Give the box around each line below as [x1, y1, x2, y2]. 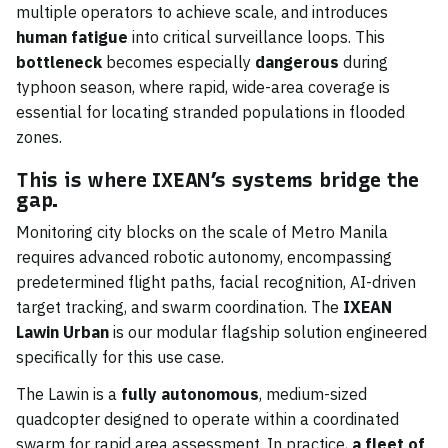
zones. [16, 126, 62, 147]
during [339, 51, 388, 72]
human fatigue [16, 26, 128, 47]
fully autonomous [121, 383, 259, 404]
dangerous [255, 51, 339, 72]
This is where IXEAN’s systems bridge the [16, 167, 419, 192]
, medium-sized [259, 383, 367, 404]
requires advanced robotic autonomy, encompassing [16, 246, 392, 267]
